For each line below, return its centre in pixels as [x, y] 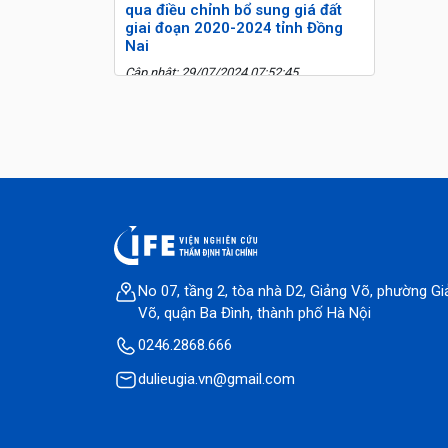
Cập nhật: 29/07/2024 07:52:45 [211, 72]
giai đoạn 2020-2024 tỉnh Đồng [234, 28]
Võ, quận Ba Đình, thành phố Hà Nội [254, 312]
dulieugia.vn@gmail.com [216, 378]
